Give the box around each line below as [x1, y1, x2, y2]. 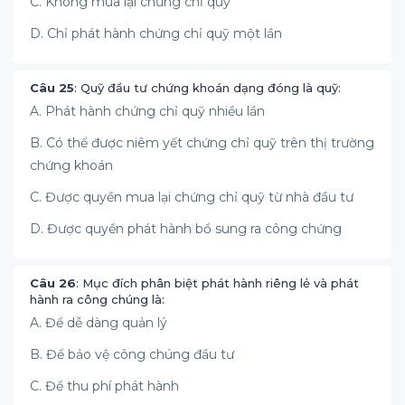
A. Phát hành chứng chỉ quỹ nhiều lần [30, 103, 265, 119]
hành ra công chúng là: [30, 292, 165, 306]
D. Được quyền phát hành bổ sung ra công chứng [30, 221, 342, 237]
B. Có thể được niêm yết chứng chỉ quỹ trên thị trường [30, 135, 374, 151]
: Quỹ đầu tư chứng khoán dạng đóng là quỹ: [74, 80, 344, 95]
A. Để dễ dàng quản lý [30, 315, 167, 331]
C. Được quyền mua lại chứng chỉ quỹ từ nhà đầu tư [30, 189, 353, 205]
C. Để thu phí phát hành [30, 378, 179, 394]
